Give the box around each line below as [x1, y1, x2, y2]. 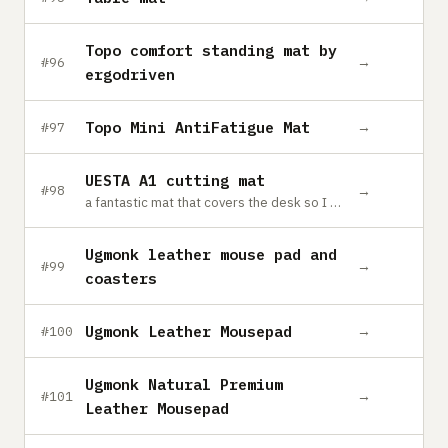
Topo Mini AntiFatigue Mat [85, 117, 310, 137]
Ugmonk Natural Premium [85, 374, 283, 394]
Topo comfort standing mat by [85, 40, 337, 60]
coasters [85, 268, 157, 288]
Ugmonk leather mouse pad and [85, 244, 337, 264]
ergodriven [85, 64, 175, 84]
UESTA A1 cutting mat [85, 170, 265, 190]
